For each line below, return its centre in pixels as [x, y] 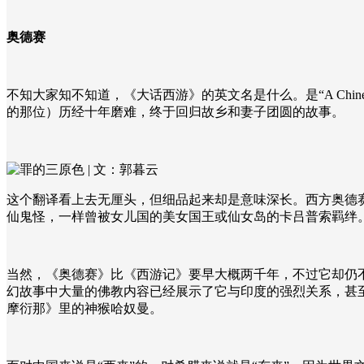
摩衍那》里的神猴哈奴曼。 [84, 308]
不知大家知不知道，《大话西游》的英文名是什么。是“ [165, 94]
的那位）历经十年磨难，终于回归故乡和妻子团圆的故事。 [175, 111]
